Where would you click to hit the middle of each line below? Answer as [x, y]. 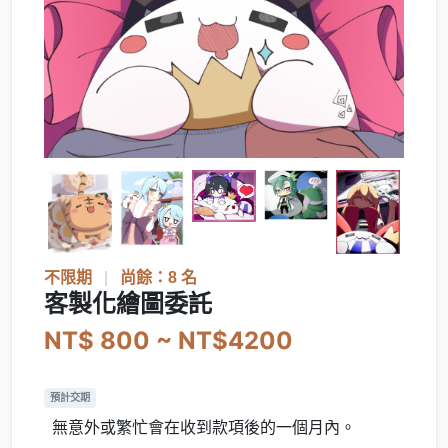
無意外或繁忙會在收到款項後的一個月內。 [204, 427]
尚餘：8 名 [158, 277]
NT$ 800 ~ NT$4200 [168, 340]
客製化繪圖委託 [128, 303]
